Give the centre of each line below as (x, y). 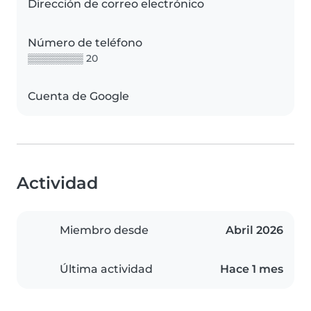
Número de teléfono (85, 43)
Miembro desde (104, 230)
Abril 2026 (254, 230)
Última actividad (106, 269)
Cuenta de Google (78, 96)
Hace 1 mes (252, 269)
